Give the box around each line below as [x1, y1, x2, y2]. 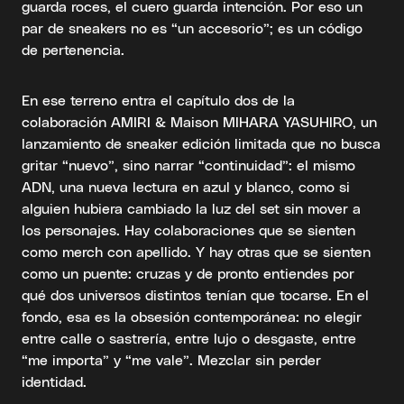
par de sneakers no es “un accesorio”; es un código [22, 18, 363, 36]
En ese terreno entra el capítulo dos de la [22, 90, 295, 108]
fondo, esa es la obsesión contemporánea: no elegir [22, 307, 362, 325]
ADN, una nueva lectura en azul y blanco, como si [22, 177, 350, 195]
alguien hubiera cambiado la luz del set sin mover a [22, 198, 361, 216]
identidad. [22, 372, 87, 390]
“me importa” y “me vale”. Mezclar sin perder [22, 350, 321, 368]
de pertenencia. [22, 40, 124, 58]
